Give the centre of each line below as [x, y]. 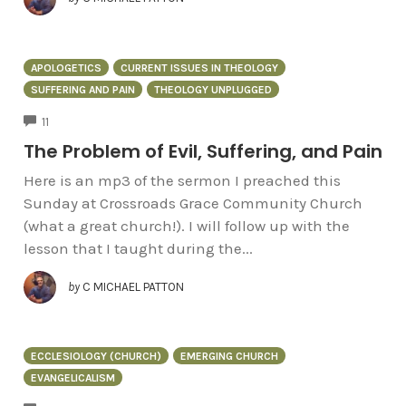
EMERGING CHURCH [229, 357]
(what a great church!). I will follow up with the [186, 226]
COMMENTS [81, 120]
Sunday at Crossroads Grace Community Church [193, 203]
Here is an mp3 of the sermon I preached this [182, 181]
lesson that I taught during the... [138, 249]
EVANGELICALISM [72, 378]
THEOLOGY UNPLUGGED [213, 89]
